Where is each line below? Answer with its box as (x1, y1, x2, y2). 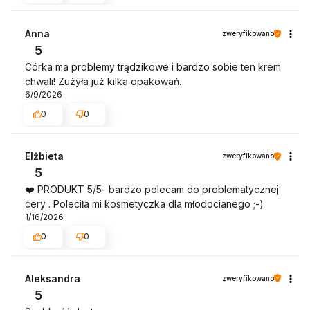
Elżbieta (25, 150, 64, 162)
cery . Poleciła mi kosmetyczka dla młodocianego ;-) (25, 198, 264, 210)
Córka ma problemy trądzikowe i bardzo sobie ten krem (25, 61, 281, 73)
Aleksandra (25, 272, 80, 284)
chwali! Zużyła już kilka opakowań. (25, 75, 181, 88)
